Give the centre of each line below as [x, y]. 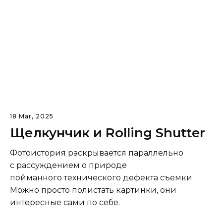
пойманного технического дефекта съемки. [102, 177]
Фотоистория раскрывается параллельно [97, 153]
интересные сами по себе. [65, 202]
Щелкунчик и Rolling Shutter [108, 133]
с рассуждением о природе [68, 165]
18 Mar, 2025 [32, 116]
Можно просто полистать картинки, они [93, 190]
